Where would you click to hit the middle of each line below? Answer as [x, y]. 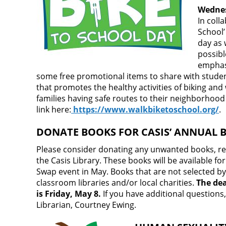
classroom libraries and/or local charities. [116, 183]
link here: [54, 110]
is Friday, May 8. [69, 194]
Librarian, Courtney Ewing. [86, 205]
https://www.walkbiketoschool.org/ [146, 110]
